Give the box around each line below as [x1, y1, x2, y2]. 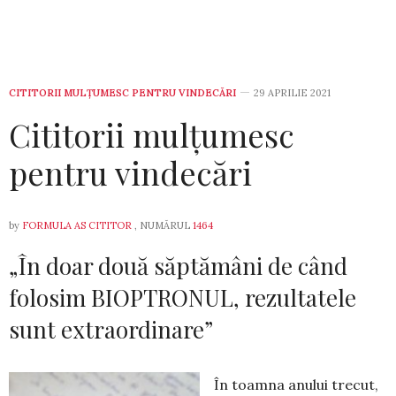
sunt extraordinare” [9, 314, 213, 346]
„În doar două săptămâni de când [9, 250, 347, 282]
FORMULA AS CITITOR [22, 219, 132, 232]
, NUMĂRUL [132, 219, 193, 232]
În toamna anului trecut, [214, 376, 378, 394]
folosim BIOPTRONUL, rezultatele [9, 282, 356, 314]
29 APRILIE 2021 [254, 87, 331, 100]
